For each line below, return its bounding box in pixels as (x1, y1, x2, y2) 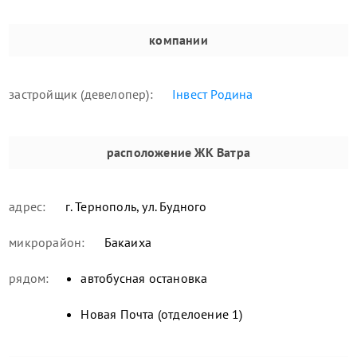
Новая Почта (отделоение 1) (80, 305, 243, 322)
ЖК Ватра (191, 143, 251, 160)
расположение (106, 143, 192, 160)
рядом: (9, 269, 49, 286)
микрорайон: (9, 233, 85, 250)
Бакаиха (100, 233, 152, 250)
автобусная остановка (80, 269, 208, 286)
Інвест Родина (172, 85, 253, 102)
